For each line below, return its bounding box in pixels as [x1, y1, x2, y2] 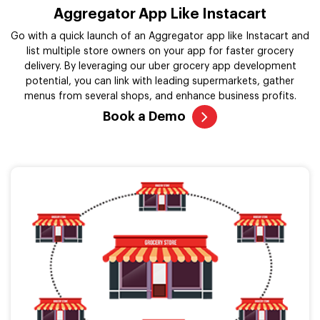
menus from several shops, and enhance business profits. [24, 91, 296, 102]
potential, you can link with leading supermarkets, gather [26, 76, 294, 87]
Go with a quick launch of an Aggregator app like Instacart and [11, 31, 309, 42]
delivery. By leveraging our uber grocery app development [24, 61, 296, 72]
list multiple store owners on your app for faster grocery [26, 46, 294, 57]
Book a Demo [103, 110, 186, 124]
